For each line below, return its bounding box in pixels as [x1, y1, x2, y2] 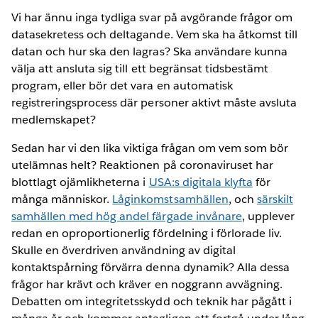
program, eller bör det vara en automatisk [11, 77, 233, 93]
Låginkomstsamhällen [112, 191, 229, 207]
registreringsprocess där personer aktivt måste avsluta [11, 94, 297, 110]
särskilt [256, 191, 293, 207]
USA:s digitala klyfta [148, 174, 253, 190]
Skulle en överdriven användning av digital [11, 242, 236, 258]
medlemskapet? [11, 111, 97, 127]
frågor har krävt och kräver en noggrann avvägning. [11, 276, 283, 292]
